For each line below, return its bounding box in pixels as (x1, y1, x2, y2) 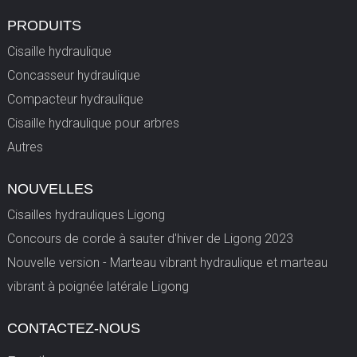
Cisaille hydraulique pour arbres (6, 115, 179, 131)
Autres (6, 139, 43, 155)
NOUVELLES (6, 180, 93, 197)
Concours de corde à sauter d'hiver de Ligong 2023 (6, 230, 293, 246)
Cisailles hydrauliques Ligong (6, 206, 165, 222)
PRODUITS (6, 17, 81, 33)
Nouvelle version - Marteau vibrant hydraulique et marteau (6, 254, 328, 270)
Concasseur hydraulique (6, 67, 140, 83)
